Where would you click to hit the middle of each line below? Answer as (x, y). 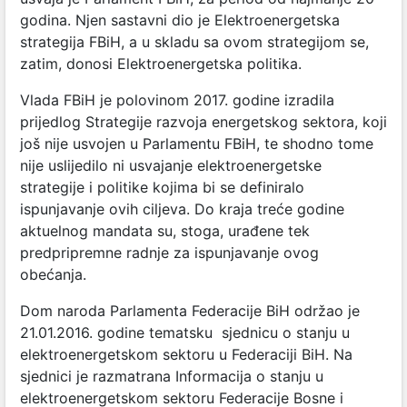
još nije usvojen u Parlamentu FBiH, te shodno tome (197, 144)
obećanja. (53, 274)
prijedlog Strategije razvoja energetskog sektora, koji (203, 122)
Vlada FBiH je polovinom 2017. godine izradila (177, 100)
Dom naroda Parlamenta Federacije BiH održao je (190, 311)
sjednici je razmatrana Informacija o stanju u (172, 376)
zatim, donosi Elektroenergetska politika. (161, 64)
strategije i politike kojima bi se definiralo (162, 187)
